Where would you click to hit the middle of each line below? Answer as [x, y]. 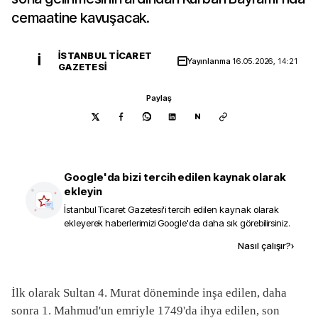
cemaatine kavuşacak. [81, 18]
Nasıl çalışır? [264, 246]
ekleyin [83, 191]
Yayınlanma [210, 61]
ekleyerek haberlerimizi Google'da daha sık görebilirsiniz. [177, 223]
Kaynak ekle [131, 245]
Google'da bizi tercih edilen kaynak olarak [175, 177]
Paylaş [159, 98]
